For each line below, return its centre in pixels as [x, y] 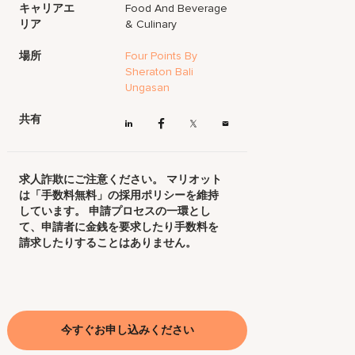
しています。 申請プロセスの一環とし [115, 212]
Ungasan [148, 88]
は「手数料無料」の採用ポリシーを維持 [119, 196]
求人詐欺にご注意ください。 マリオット [121, 180]
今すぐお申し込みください [127, 330]
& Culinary [151, 24]
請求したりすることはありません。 [108, 243]
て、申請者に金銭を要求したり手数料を [119, 227]
